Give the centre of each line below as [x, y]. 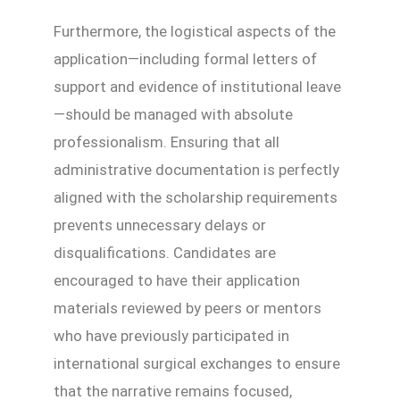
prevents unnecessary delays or [160, 225]
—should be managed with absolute [173, 114]
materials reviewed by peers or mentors [187, 308]
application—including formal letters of [185, 58]
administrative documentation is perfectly [196, 169]
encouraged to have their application [177, 280]
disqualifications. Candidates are [165, 252]
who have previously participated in [171, 335]
